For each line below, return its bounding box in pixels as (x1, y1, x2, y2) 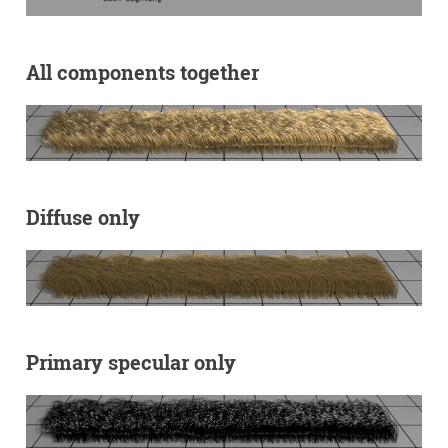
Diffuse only (25, 203, 140, 230)
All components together (25, 59, 259, 86)
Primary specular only (25, 348, 236, 375)
